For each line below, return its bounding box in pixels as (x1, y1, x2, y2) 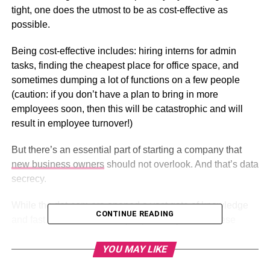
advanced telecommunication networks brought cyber (11, 229, 239, 240)
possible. (11, 19, 50, 30)
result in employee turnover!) (11, 118, 133, 129)
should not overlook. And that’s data (104, 159, 259, 170)
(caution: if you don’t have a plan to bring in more (11, 89, 218, 100)
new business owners (11, 159, 104, 170)
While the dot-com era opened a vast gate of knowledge (11, 200, 248, 211)
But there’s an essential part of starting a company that (11, 145, 242, 155)
